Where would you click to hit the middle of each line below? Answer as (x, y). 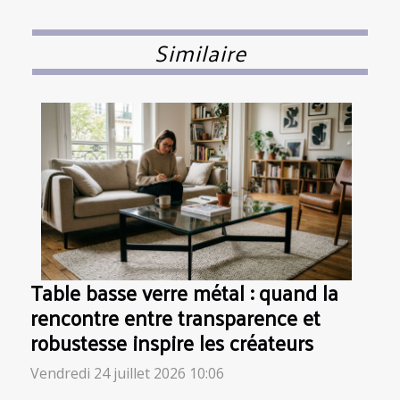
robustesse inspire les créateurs (172, 343)
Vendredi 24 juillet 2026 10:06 (127, 374)
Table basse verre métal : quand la (184, 293)
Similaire (200, 52)
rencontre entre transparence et (175, 318)
